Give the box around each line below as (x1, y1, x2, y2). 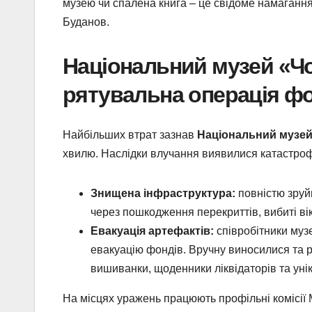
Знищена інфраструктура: (91, 187, 235, 199)
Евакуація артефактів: (91, 224, 214, 237)
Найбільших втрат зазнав (63, 128, 197, 141)
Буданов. (63, 16, 109, 29)
